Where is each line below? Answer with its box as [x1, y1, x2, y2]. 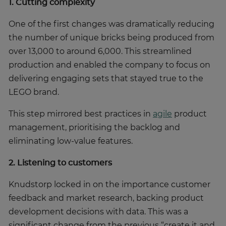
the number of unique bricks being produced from [9, 34, 214, 42]
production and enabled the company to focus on [9, 61, 210, 70]
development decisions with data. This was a [9, 208, 188, 216]
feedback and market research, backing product [9, 194, 204, 203]
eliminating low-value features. [9, 137, 133, 146]
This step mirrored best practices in [9, 110, 153, 119]
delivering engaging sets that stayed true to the [9, 75, 203, 83]
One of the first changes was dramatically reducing [9, 20, 214, 29]
